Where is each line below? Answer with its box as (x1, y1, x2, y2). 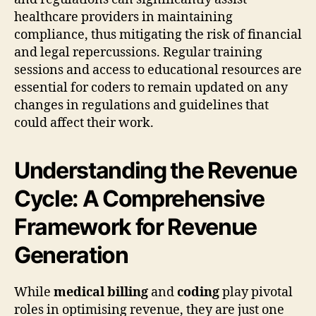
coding (177, 284, 219, 301)
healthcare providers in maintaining (14, 9, 233, 26)
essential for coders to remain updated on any (14, 80, 288, 97)
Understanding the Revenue (14, 157, 297, 185)
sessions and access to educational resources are (14, 62, 302, 79)
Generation (14, 241, 128, 269)
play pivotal (219, 284, 293, 301)
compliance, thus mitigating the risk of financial (14, 27, 302, 44)
